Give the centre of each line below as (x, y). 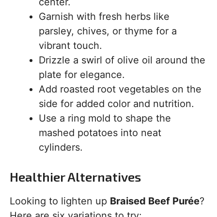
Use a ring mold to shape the (105, 118)
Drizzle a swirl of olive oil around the (122, 60)
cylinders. (61, 147)
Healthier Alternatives (75, 177)
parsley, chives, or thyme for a (108, 31)
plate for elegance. (82, 75)
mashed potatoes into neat (100, 133)
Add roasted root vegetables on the (120, 89)
